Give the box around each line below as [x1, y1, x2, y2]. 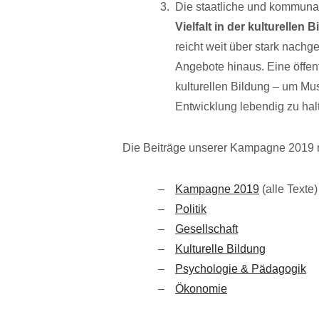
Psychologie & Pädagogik [175, 262, 306, 275]
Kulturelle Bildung [175, 242, 266, 255]
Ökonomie [175, 282, 227, 295]
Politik [175, 202, 206, 215]
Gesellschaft [175, 222, 238, 235]
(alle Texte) [259, 182, 318, 195]
